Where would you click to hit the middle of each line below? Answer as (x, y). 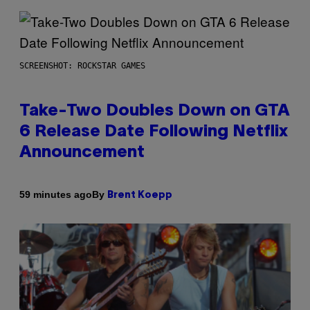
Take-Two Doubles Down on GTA (155, 111)
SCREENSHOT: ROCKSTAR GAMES (82, 65)
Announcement (82, 153)
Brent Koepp (140, 195)
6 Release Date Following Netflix (154, 132)
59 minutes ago (56, 195)
